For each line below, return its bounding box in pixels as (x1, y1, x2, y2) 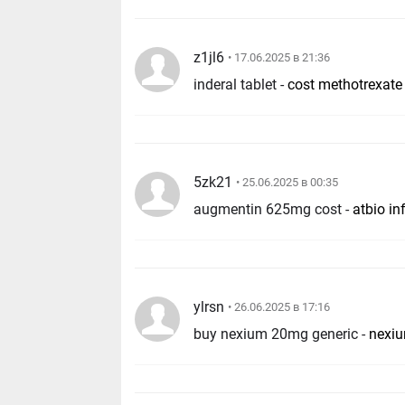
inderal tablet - (193, 76, 288, 94)
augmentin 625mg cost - (193, 200, 353, 218)
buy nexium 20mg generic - (193, 325, 370, 343)
